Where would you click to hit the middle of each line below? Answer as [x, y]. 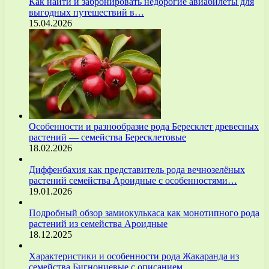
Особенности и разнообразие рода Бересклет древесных [144, 126]
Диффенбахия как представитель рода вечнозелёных [137, 169]
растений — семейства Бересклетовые [107, 137]
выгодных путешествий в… [86, 12]
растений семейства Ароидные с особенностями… [133, 180]
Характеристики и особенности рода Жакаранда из [134, 256]
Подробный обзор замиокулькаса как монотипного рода [144, 213]
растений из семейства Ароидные [98, 223]
